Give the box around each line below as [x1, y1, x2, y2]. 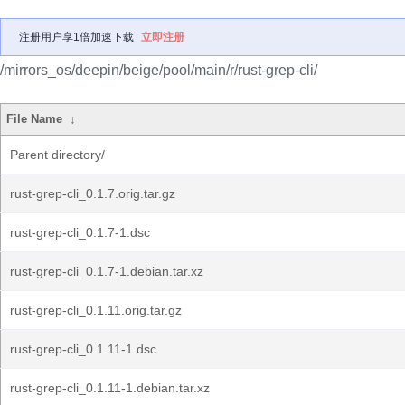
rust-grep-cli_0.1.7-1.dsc [10, 225, 150, 240]
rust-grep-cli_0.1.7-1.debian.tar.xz [10, 264, 203, 278]
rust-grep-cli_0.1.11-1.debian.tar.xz [10, 381, 210, 395]
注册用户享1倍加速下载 [19, 31, 134, 43]
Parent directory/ [10, 147, 105, 162]
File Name [6, 112, 63, 126]
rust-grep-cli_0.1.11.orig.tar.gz [10, 303, 182, 317]
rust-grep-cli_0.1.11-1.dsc [10, 342, 156, 356]
